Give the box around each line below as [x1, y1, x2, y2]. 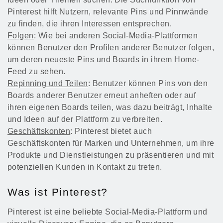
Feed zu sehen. [7, 67, 66, 76]
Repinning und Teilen [7, 79, 88, 88]
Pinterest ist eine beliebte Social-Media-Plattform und [7, 208, 208, 217]
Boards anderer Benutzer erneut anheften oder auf [7, 91, 196, 100]
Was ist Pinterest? [7, 186, 108, 198]
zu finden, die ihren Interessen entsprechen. [7, 19, 172, 28]
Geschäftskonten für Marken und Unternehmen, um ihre [7, 139, 215, 148]
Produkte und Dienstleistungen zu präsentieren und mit [7, 151, 214, 160]
